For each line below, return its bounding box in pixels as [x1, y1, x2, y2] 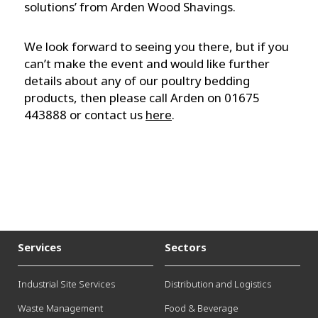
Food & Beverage [164, 302, 238, 315]
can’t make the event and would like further [24, 55, 270, 72]
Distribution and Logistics [164, 278, 271, 291]
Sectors [164, 240, 207, 255]
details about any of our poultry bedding [24, 72, 250, 89]
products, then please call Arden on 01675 [24, 89, 260, 106]
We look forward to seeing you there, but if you [24, 38, 289, 55]
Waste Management [18, 302, 103, 315]
